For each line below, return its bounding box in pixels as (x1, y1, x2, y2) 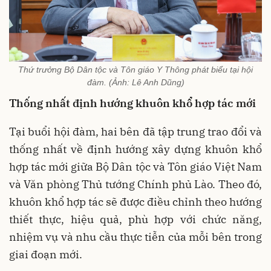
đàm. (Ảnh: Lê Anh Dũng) (87, 77, 184, 88)
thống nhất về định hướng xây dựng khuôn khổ (9, 142, 262, 157)
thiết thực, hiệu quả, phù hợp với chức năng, (9, 212, 262, 227)
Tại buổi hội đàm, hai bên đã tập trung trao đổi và (9, 125, 262, 139)
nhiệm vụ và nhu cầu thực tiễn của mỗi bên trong (9, 230, 262, 244)
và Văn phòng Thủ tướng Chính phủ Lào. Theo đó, (9, 177, 262, 192)
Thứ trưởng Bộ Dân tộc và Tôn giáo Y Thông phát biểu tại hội (18, 65, 253, 75)
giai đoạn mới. (9, 247, 82, 262)
